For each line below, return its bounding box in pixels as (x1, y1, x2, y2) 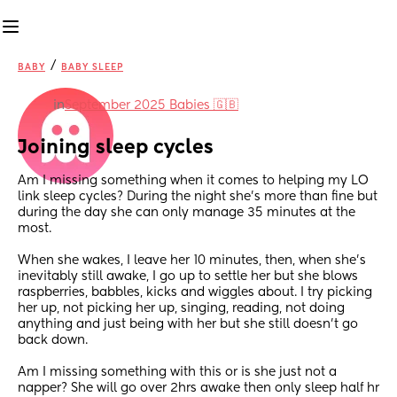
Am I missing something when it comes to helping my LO (18, 175, 369, 188)
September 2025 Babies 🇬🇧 (65, 99, 238, 112)
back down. (18, 334, 91, 347)
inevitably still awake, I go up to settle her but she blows (18, 270, 358, 284)
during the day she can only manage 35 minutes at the (18, 206, 355, 220)
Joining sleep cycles (18, 138, 214, 159)
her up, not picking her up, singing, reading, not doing (18, 302, 345, 315)
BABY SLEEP (61, 63, 123, 72)
